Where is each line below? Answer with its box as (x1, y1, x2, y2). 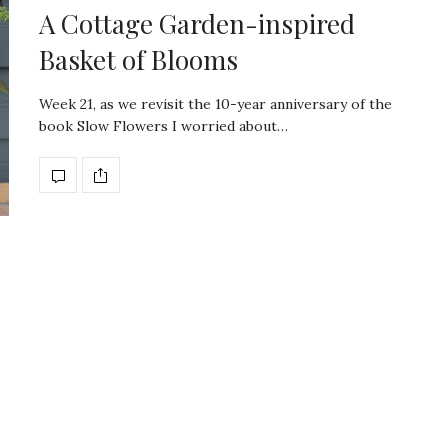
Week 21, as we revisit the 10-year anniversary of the (39, 95, 392, 114)
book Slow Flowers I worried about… (39, 117, 288, 136)
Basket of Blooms (39, 42, 238, 78)
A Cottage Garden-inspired (39, 6, 355, 42)
